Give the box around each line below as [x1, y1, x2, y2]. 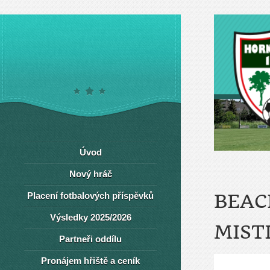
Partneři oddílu [59, 234, 122, 244]
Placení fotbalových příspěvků [27, 190, 154, 201]
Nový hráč [69, 169, 112, 179]
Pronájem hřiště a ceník [41, 256, 140, 266]
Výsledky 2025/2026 [49, 212, 131, 222]
